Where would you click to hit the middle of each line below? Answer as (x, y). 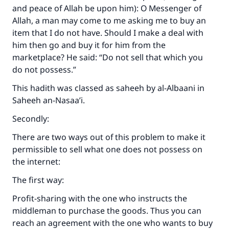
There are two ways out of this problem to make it (109, 137)
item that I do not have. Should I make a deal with (108, 33)
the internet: (36, 162)
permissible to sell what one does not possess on (107, 149)
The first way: (38, 180)
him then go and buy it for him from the (89, 45)
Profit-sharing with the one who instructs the (100, 198)
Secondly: (31, 119)
